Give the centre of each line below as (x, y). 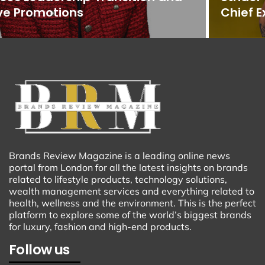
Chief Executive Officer (81, 12)
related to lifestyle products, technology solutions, (118, 179)
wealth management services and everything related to (132, 191)
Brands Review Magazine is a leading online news (119, 155)
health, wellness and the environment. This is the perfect (132, 203)
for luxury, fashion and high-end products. (100, 226)
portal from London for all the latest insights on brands (128, 167)
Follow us (39, 249)
